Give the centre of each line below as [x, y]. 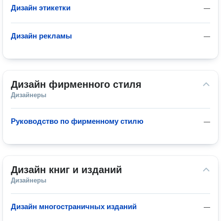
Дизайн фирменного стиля [76, 84]
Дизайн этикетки [41, 8]
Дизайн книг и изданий [66, 170]
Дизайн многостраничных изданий [74, 206]
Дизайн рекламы [41, 36]
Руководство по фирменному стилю [77, 121]
